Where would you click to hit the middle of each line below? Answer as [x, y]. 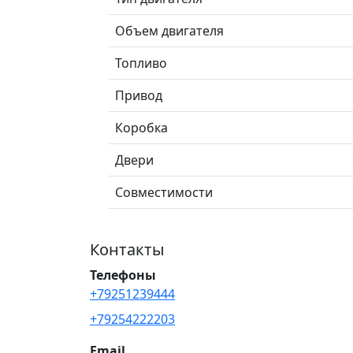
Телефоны [123, 275]
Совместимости [164, 192]
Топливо [141, 63]
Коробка [141, 127]
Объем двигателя [169, 30]
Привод [139, 95]
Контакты [127, 249]
